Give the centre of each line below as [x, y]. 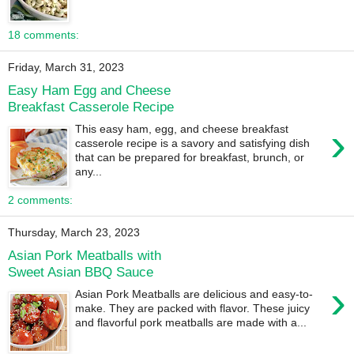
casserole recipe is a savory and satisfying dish [193, 143]
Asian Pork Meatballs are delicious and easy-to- [194, 294]
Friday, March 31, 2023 [66, 68]
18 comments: [43, 35]
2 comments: [40, 200]
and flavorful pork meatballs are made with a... [191, 323]
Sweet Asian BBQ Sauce [81, 271]
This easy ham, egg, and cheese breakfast [182, 129]
